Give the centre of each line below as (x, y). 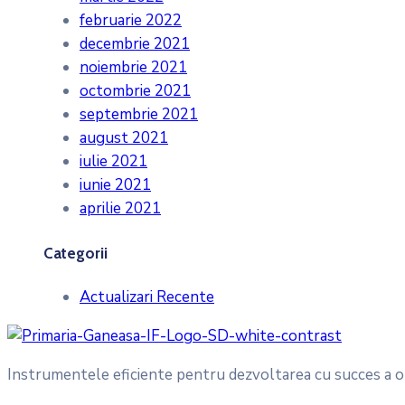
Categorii (75, 253)
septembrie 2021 (139, 115)
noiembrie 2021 (133, 68)
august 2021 (124, 138)
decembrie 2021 (135, 44)
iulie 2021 (113, 162)
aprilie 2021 (120, 209)
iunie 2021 (115, 185)
